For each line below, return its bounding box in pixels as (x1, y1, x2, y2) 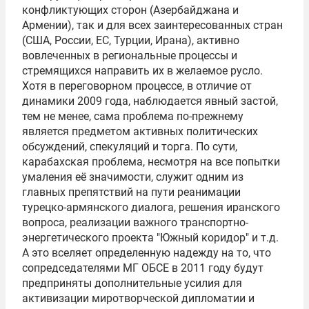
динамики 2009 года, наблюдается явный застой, (22, 94, 278, 108)
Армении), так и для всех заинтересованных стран (22, 19, 283, 32)
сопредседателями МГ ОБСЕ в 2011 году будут (22, 261, 263, 275)
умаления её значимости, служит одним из (22, 170, 243, 183)
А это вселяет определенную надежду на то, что (22, 246, 271, 259)
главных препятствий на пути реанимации (22, 186, 241, 199)
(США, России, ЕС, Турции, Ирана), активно (22, 34, 239, 47)
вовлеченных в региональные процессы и (22, 49, 237, 62)
